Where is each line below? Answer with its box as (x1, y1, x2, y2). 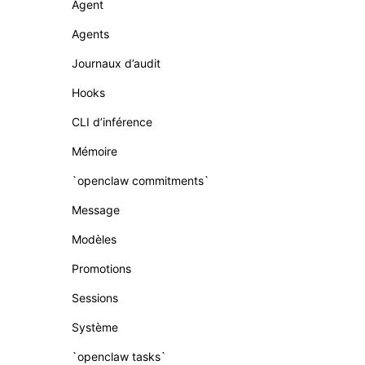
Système (72, 320, 118, 334)
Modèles (72, 232, 117, 246)
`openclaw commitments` (72, 174, 209, 187)
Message (72, 203, 120, 217)
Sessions (72, 291, 118, 305)
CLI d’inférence (72, 115, 152, 129)
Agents (72, 27, 109, 41)
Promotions (72, 262, 131, 275)
